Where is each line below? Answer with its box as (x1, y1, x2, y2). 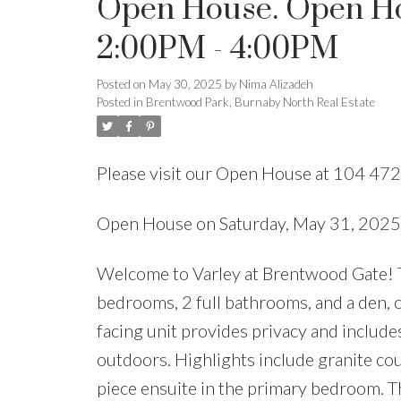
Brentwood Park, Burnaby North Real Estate (145, 94, 375, 109)
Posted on (96, 76, 149, 91)
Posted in (96, 94, 143, 109)
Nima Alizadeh (238, 76, 313, 91)
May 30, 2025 (148, 76, 222, 91)
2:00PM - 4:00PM (96, 29, 338, 69)
